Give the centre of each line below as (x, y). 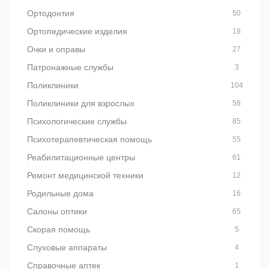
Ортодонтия (51, 13)
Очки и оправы (56, 49)
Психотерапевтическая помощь (89, 139)
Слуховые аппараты (67, 247)
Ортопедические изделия (77, 31)
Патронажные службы (70, 67)
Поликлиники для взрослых (81, 103)
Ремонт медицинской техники (85, 175)
